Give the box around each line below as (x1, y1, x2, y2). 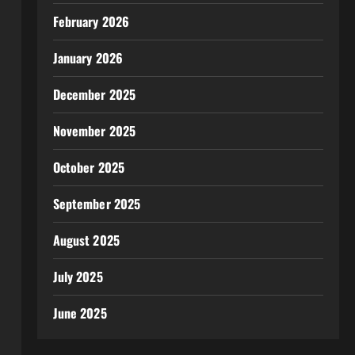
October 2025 (52, 158, 124, 177)
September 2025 (52, 194, 141, 213)
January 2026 (52, 48, 123, 67)
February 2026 (52, 12, 130, 31)
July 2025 (52, 267, 103, 286)
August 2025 (52, 231, 120, 250)
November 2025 (52, 121, 136, 140)
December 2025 (52, 85, 136, 104)
